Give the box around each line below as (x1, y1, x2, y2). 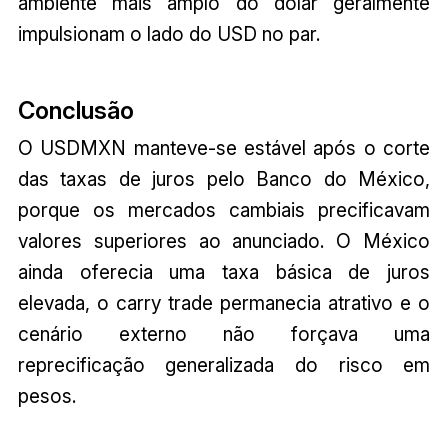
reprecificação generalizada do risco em (17, 353, 431, 378)
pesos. (17, 384, 76, 409)
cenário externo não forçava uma (17, 322, 431, 347)
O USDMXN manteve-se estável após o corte (17, 136, 431, 161)
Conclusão (17, 96, 134, 126)
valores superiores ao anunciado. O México (17, 229, 431, 254)
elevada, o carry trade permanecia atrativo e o (17, 291, 431, 316)
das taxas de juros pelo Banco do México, (17, 167, 431, 192)
